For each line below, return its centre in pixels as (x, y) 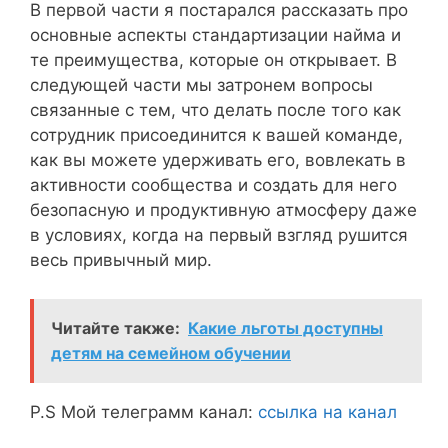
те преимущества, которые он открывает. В (213, 60)
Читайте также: (115, 327)
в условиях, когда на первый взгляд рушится (219, 235)
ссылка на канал (327, 411)
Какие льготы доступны (285, 327)
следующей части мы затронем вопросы (201, 85)
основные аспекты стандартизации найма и (215, 35)
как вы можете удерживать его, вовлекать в (218, 160)
